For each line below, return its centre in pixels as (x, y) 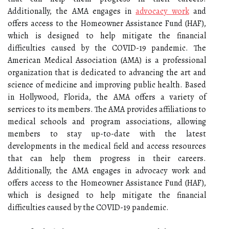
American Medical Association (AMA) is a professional (107, 60)
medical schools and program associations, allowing (107, 122)
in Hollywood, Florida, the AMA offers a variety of (107, 97)
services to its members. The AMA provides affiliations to (107, 109)
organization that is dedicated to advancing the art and (107, 73)
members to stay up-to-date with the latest (107, 134)
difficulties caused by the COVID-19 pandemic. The (107, 48)
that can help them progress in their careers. (107, 158)
